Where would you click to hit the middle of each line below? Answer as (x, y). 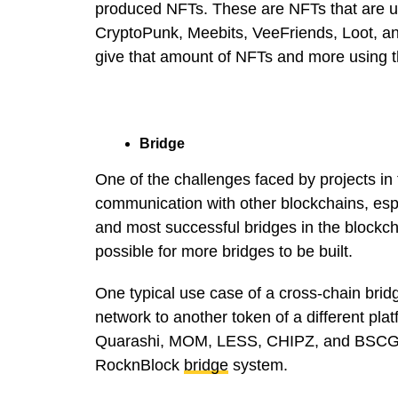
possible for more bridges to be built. (224, 251)
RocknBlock (139, 365)
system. (258, 365)
